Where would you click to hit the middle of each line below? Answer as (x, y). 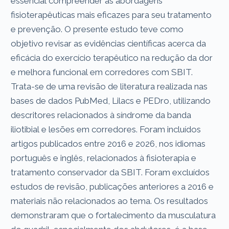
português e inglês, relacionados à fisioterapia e (104, 158)
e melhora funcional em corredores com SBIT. (102, 72)
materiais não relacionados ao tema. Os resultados (110, 201)
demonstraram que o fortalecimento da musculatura (113, 215)
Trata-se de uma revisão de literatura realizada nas (109, 86)
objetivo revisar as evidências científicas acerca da (109, 43)
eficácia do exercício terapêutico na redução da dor (112, 58)
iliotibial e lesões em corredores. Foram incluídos (106, 129)
